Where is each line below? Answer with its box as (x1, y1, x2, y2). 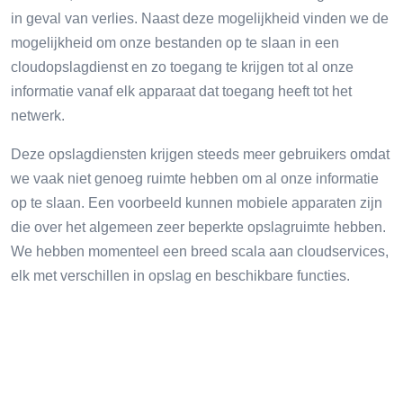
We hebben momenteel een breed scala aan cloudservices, (11, 243, 389, 259)
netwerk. (11, 107, 65, 123)
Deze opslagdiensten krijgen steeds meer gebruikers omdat (11, 146, 390, 162)
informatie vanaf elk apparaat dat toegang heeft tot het (11, 83, 352, 99)
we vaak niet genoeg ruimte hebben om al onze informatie (11, 170, 379, 186)
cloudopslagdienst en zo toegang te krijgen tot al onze (11, 58, 354, 75)
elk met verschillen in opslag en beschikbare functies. (11, 267, 350, 283)
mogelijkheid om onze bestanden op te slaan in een (11, 34, 339, 50)
